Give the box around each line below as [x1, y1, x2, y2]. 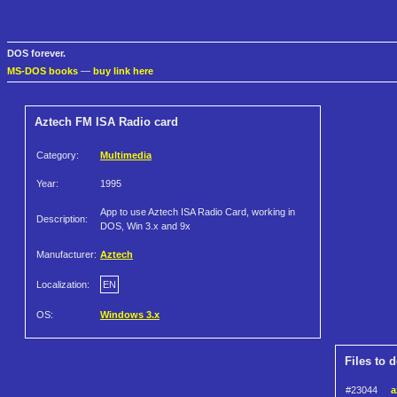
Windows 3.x [100, 309, 160, 321]
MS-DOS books [7, 66, 78, 77]
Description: [36, 214, 88, 225]
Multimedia [100, 150, 152, 161]
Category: [36, 150, 79, 161]
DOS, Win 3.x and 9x [100, 221, 191, 232]
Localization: [36, 279, 90, 291]
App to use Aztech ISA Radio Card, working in [100, 206, 295, 218]
